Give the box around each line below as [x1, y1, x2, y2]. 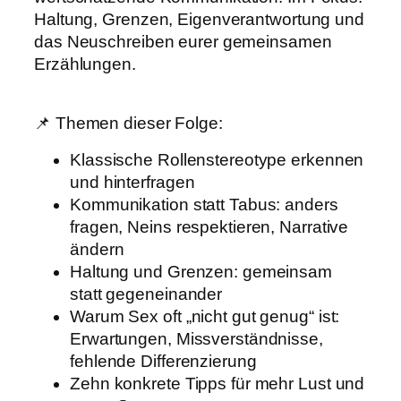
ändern [70, 240, 124, 260]
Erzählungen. [34, 55, 136, 74]
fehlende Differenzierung [70, 352, 257, 371]
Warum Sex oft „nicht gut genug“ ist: [70, 307, 340, 327]
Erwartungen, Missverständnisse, [70, 329, 323, 349]
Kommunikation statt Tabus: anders [70, 195, 338, 215]
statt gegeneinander [70, 285, 223, 304]
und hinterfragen [70, 173, 195, 192]
